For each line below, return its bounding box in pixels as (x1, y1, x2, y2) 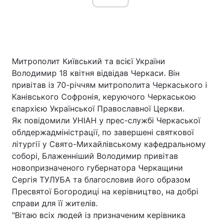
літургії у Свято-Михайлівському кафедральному (12, 139, 206, 149)
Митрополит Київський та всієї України (12, 56, 165, 66)
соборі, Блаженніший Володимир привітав (12, 151, 178, 161)
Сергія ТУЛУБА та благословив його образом (12, 175, 190, 184)
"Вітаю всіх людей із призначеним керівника (12, 210, 185, 220)
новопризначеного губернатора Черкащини (12, 163, 183, 173)
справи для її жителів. (12, 198, 98, 208)
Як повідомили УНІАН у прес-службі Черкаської (12, 115, 200, 125)
